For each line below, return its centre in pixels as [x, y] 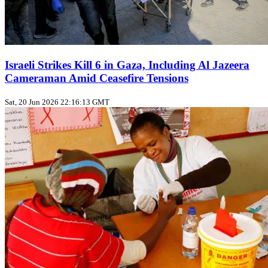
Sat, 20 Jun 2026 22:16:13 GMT [57, 102]
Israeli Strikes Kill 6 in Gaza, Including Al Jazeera [127, 65]
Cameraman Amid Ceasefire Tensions [97, 78]
